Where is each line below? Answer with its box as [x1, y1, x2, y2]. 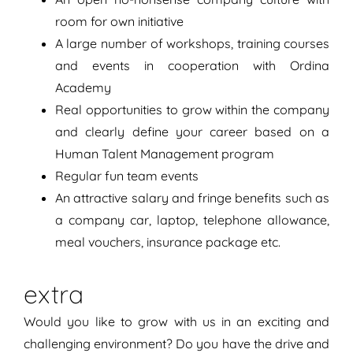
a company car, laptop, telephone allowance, [54, 212, 330, 229]
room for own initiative [54, 13, 184, 30]
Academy [54, 80, 111, 96]
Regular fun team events [54, 168, 199, 184]
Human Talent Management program [54, 146, 274, 162]
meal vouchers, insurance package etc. [54, 234, 281, 251]
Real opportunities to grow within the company [54, 102, 330, 118]
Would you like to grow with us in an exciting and [23, 314, 330, 330]
